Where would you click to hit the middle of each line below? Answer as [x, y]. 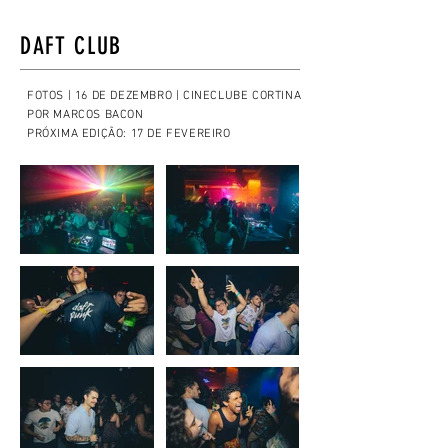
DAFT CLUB [71, 46]
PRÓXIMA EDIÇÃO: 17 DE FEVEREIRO [129, 134]
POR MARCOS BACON [85, 115]
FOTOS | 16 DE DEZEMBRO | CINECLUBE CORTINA [166, 96]
